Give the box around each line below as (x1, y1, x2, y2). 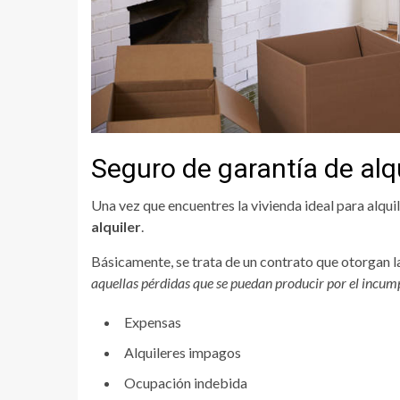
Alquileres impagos (124, 344, 241, 362)
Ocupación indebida (124, 374, 247, 392)
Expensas (124, 313, 181, 331)
